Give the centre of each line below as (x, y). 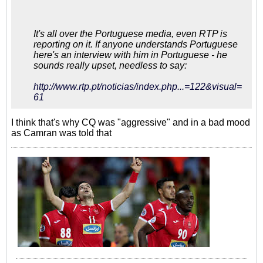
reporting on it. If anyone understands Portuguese (136, 44)
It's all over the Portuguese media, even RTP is (130, 34)
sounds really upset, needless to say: (110, 65)
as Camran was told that (61, 133)
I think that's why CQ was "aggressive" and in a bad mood (131, 122)
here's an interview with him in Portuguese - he (130, 55)
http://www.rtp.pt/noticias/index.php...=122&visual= (138, 87)
